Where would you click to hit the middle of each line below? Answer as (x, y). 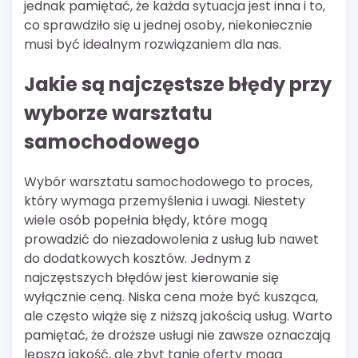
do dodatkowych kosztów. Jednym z (137, 259)
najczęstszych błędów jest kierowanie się (151, 278)
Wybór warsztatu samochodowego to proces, (168, 182)
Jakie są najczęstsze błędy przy (178, 85)
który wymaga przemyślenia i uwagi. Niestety (165, 201)
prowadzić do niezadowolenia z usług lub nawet (171, 240)
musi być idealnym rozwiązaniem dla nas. (153, 45)
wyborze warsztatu (118, 113)
